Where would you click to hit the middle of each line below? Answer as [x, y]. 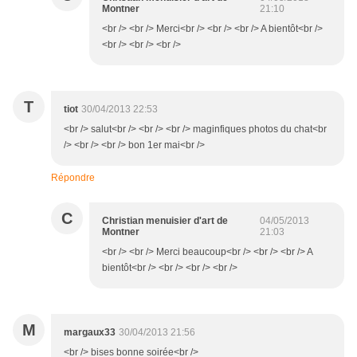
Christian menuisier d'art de [165, 221]
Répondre [73, 178]
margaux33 [90, 333]
